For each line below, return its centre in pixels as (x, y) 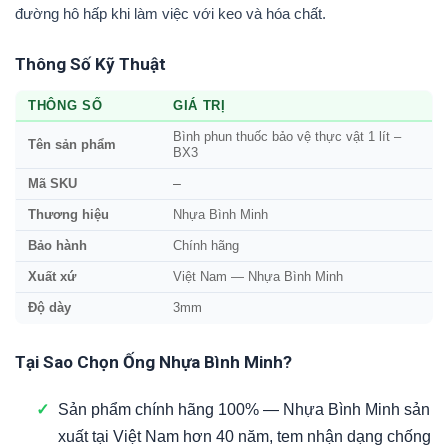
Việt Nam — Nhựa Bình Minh (258, 277)
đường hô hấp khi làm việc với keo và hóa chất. (170, 14)
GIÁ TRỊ (199, 106)
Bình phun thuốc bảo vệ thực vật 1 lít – (287, 137)
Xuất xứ (52, 277)
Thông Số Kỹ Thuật (90, 64)
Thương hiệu (68, 215)
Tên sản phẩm (72, 145)
